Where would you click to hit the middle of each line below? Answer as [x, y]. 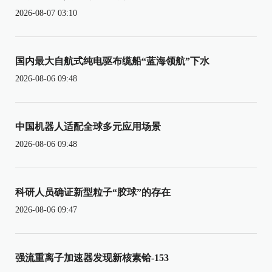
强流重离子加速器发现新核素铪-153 [92, 257]
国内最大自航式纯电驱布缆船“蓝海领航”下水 [112, 61]
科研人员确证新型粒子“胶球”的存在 [93, 192]
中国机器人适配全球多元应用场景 [88, 126]
